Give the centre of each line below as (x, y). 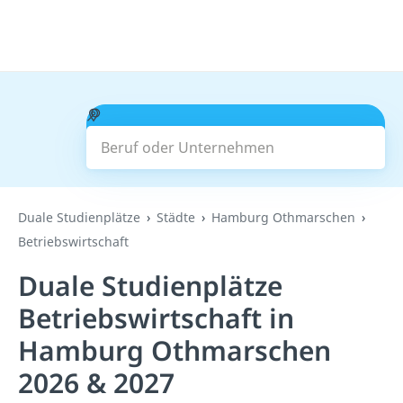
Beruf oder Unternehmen (186, 114)
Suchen (235, 137)
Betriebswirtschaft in (156, 318)
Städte (176, 217)
